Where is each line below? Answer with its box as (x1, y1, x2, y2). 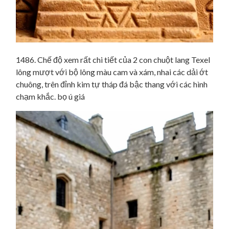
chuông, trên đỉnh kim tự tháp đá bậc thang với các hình (16, 79, 208, 89)
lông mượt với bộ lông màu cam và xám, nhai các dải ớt (16, 67, 208, 77)
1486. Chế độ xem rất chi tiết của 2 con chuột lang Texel (16, 55, 210, 65)
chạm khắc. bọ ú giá (16, 91, 85, 102)
